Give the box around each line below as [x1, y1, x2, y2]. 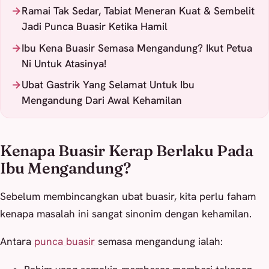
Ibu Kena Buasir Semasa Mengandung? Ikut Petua [21, 41, 252, 55]
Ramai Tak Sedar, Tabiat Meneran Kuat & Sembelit [21, 4, 255, 17]
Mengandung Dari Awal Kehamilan [21, 94, 182, 107]
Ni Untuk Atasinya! [21, 56, 106, 70]
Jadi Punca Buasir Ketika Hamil [21, 19, 168, 33]
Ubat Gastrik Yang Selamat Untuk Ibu [21, 78, 195, 92]
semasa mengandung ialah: [95, 235, 223, 249]
